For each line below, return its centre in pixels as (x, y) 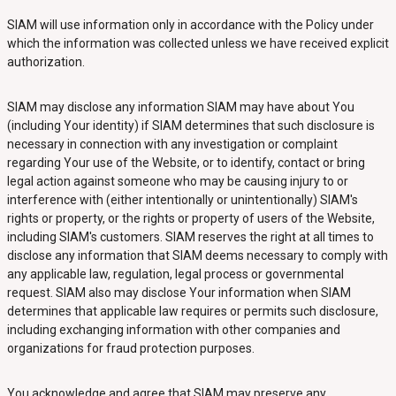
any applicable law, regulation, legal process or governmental (175, 274)
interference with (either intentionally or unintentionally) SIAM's (182, 200)
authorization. (46, 62)
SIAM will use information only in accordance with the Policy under (190, 25)
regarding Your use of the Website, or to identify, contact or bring (186, 163)
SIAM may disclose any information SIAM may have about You (180, 107)
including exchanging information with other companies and (173, 330)
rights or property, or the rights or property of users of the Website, (190, 218)
